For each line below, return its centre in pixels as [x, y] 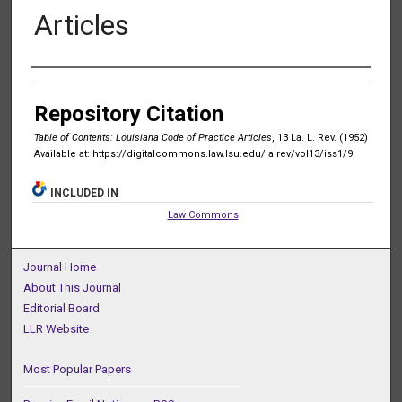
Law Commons [203, 215]
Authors [69, 88]
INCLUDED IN [85, 193]
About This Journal [73, 288]
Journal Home [60, 267]
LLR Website [57, 329]
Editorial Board [62, 309]
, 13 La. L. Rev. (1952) [319, 138]
